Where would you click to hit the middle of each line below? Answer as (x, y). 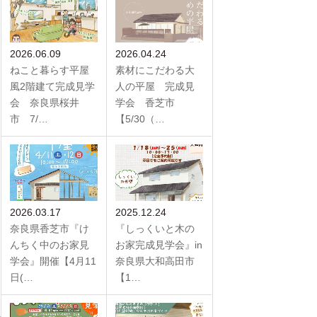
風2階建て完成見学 (52, 86)
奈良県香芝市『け (50, 229)
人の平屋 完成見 (155, 86)
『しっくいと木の (155, 229)
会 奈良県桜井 (45, 102)
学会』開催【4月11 (53, 261)
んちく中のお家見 (50, 245)
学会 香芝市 (145, 102)
